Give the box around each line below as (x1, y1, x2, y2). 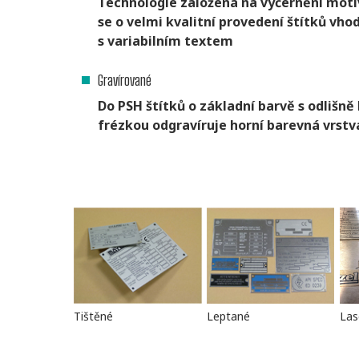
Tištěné (74, 309, 113, 325)
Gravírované (98, 71, 151, 90)
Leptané (207, 309, 250, 325)
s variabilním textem (98, 32, 233, 50)
